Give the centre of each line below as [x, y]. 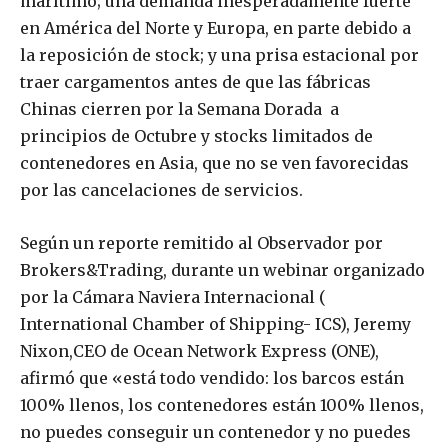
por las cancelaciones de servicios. [161, 190]
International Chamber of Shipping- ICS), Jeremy [215, 324]
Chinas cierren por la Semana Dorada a [179, 109]
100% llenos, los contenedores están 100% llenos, [222, 405]
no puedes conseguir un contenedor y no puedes [215, 432]
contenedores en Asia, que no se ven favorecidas [214, 163]
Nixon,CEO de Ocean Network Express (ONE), [199, 351]
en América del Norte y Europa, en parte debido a [215, 28]
